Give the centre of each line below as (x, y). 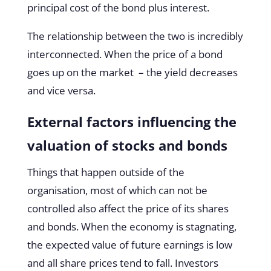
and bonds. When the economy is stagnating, (132, 226)
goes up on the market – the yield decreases (132, 72)
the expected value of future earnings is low (129, 244)
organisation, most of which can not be (117, 190)
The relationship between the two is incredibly (135, 36)
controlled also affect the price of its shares (128, 208)
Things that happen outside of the (106, 172)
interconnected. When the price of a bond (125, 54)
